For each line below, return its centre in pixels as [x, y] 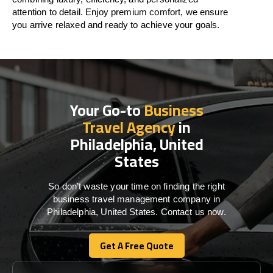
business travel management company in [136, 199]
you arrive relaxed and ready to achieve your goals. [116, 25]
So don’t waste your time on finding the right [136, 186]
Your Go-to [107, 110]
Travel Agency [129, 127]
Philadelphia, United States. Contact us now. [136, 212]
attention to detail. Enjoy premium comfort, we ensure [120, 12]
